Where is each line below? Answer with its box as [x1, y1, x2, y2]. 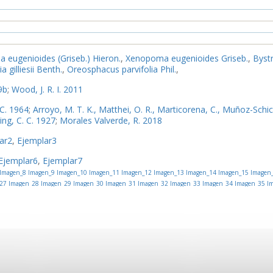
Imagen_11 [87, 168, 119, 177]
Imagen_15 [216, 168, 249, 177]
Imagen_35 [232, 179, 265, 188]
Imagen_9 [26, 168, 55, 177]
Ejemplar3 [17, 135, 57, 146]
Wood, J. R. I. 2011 [12, 83, 83, 95]
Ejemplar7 [43, 155, 82, 166]
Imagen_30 [71, 179, 104, 188]
